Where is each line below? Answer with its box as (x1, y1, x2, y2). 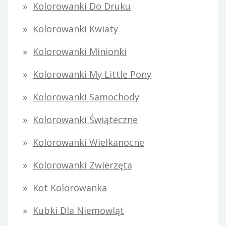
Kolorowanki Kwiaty (33, 23, 118, 35)
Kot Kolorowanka (33, 182, 107, 194)
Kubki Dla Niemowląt (33, 204, 124, 217)
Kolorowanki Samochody (33, 91, 139, 103)
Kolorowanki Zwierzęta (33, 159, 132, 172)
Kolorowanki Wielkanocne (33, 136, 144, 149)
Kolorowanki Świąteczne (33, 114, 138, 126)
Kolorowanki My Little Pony (33, 68, 151, 81)
